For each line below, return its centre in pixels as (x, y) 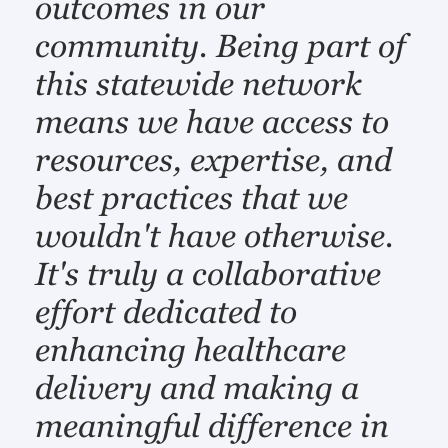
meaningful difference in (212, 425)
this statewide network (199, 83)
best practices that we (192, 197)
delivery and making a (197, 387)
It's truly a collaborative (208, 273)
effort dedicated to (166, 311)
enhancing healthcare (191, 349)
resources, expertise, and (214, 159)
